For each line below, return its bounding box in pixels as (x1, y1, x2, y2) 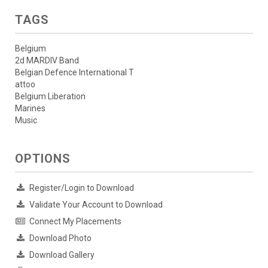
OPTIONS (15, 151, 71, 166)
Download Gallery (29, 250, 95, 260)
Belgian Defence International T (15, 68, 134, 78)
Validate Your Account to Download (29, 200, 163, 210)
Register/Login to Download (29, 183, 134, 193)
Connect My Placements (29, 217, 121, 227)
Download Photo (29, 233, 92, 243)
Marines (15, 103, 45, 114)
